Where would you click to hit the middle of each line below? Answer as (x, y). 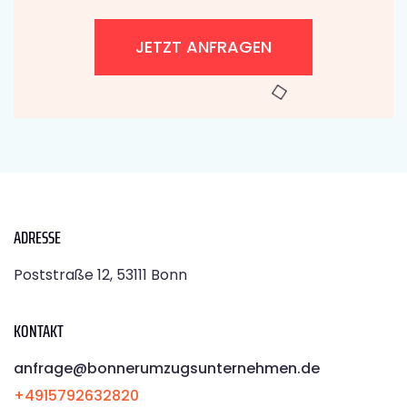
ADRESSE (37, 237)
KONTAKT (39, 330)
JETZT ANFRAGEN (203, 46)
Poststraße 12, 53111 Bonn (100, 274)
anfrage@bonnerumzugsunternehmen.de (167, 368)
